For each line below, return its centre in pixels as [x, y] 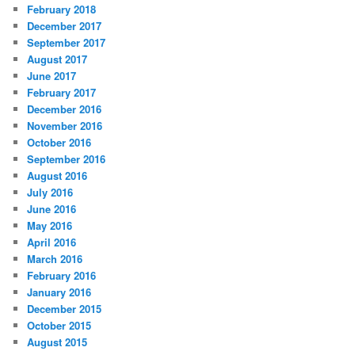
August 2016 [57, 176]
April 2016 [52, 242]
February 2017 [62, 93]
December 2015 [65, 309]
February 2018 [62, 10]
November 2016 [65, 126]
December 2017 [65, 26]
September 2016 [67, 159]
